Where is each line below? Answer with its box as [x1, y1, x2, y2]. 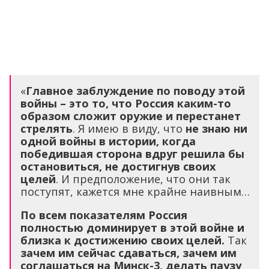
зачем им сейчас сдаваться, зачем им [20, 246, 237, 261]
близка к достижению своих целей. [20, 233, 228, 248]
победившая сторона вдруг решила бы [20, 147, 244, 162]
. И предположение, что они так [56, 172, 231, 187]
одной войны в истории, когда [20, 134, 196, 149]
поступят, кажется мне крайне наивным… [20, 184, 250, 199]
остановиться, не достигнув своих [20, 159, 216, 174]
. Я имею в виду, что [73, 121, 186, 136]
